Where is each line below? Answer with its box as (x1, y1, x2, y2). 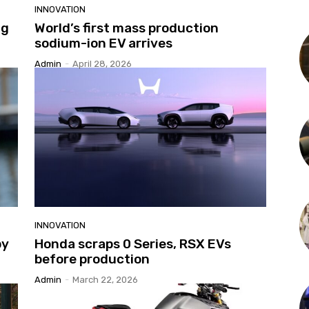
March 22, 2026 (72, 274, 138, 285)
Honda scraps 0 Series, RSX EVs (34, 235, 231, 252)
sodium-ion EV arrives (34, 35, 172, 52)
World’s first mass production (34, 20, 219, 37)
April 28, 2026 (72, 59, 132, 70)
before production (34, 250, 150, 267)
